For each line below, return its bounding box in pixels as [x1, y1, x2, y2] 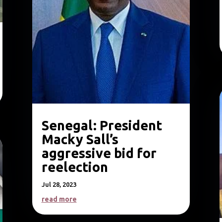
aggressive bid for [41, 146, 157, 161]
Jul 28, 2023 [41, 181, 76, 188]
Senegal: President [41, 118, 162, 133]
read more [41, 195, 77, 204]
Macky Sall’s [41, 132, 118, 147]
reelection [41, 160, 108, 175]
